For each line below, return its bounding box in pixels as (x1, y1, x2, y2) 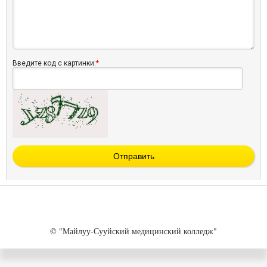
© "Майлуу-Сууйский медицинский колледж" (50, 225, 217, 237)
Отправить (113, 151, 154, 161)
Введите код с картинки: (13, 58, 96, 67)
